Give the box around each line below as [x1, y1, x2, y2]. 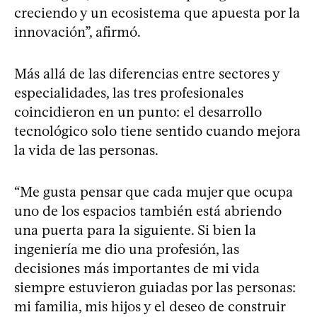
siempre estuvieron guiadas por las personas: [14, 278, 296, 296]
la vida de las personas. [14, 141, 158, 158]
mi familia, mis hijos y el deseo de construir [14, 297, 285, 315]
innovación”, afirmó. [14, 23, 141, 40]
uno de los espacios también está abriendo [14, 202, 282, 219]
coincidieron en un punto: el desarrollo [14, 103, 262, 120]
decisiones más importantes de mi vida [14, 259, 260, 277]
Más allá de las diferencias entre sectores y [14, 64, 279, 82]
